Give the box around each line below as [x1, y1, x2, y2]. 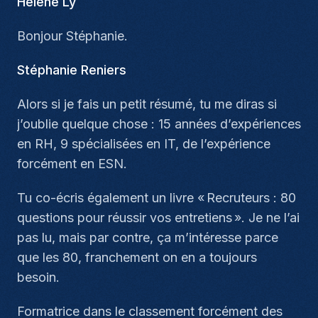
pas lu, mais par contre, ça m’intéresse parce [17, 230, 278, 245]
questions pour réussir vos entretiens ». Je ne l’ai [17, 210, 300, 225]
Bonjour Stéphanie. [17, 28, 128, 43]
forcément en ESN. [17, 156, 127, 171]
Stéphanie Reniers [17, 62, 126, 77]
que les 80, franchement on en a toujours [17, 250, 257, 265]
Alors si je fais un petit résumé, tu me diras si [17, 97, 277, 111]
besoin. [17, 270, 60, 285]
